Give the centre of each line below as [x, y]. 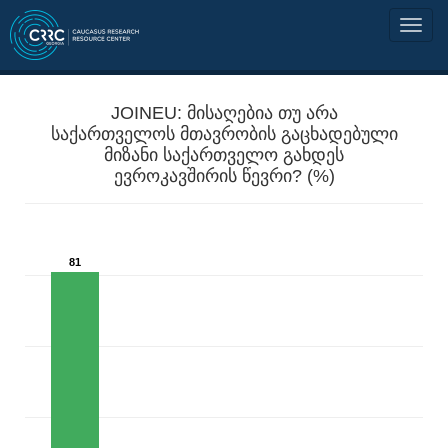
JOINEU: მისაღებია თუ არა [224, 113]
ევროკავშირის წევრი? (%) [224, 176]
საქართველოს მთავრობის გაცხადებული [224, 134]
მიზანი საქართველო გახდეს [224, 155]
